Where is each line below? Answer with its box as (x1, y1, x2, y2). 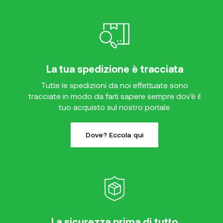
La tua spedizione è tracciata (46, 63, 183, 75)
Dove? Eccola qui (86, 130, 143, 139)
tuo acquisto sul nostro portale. (58, 102, 171, 112)
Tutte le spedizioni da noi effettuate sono (41, 80, 188, 90)
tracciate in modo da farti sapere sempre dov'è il (28, 91, 201, 101)
